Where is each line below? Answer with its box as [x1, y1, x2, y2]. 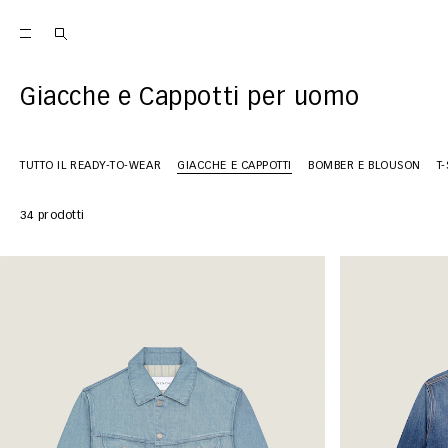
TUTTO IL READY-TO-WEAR [20, 160, 162, 171]
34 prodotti [20, 210, 85, 222]
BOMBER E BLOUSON [308, 160, 421, 171]
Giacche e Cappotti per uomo [20, 86, 360, 110]
